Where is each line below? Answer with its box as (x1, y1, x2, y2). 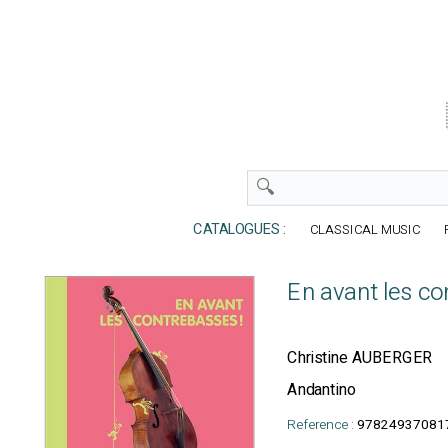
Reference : (287, 414, 354, 435)
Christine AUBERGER (287, 346, 433, 370)
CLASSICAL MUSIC (310, 220, 424, 240)
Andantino (287, 378, 357, 402)
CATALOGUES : (180, 219, 290, 241)
